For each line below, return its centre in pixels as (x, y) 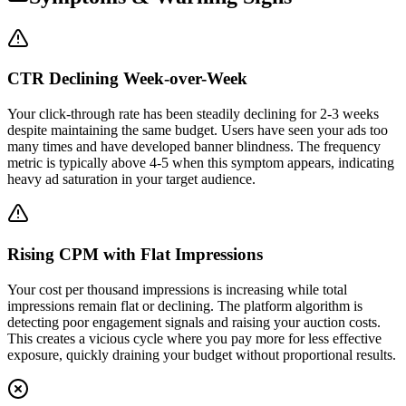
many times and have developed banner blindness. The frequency (194, 147)
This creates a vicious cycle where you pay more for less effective (194, 338)
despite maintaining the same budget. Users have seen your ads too (198, 130)
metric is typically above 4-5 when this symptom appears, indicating (201, 163)
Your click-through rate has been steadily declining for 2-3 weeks (193, 114)
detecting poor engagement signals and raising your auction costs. (194, 322)
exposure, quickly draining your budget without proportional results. (202, 354)
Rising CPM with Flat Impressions (135, 254)
